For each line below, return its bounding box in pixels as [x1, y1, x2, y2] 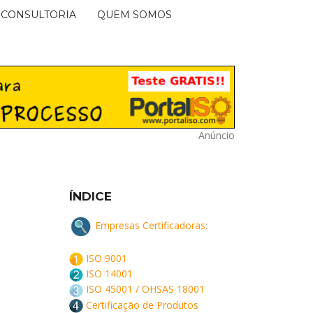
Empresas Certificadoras [94, 218, 205, 232]
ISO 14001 [85, 267, 133, 281]
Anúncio [198, 129, 235, 142]
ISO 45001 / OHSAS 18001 [85, 282, 205, 296]
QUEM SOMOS [96, 8, 172, 21]
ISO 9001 [85, 252, 127, 265]
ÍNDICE [68, 189, 112, 203]
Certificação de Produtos [85, 298, 198, 312]
